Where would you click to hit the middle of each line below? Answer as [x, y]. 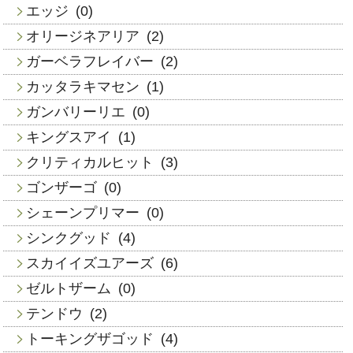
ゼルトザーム [69, 288]
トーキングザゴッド [90, 338]
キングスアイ [69, 137]
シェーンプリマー [83, 212]
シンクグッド [69, 238]
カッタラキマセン [83, 86]
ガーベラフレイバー [90, 61]
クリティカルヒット [90, 162]
